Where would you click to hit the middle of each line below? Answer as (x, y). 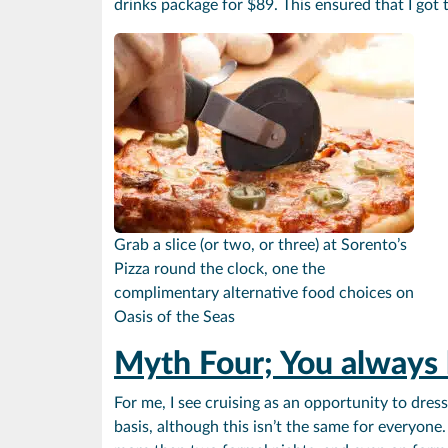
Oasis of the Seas (174, 316)
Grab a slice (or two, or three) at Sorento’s (260, 244)
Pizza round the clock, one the (219, 268)
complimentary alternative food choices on (264, 292)
